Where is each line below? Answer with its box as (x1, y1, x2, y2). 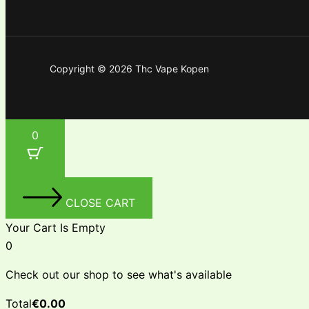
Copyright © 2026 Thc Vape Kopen (50, 63, 209, 74)
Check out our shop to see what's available (6, 268, 232, 281)
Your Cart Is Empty (6, 221, 106, 235)
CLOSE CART (66, 196, 136, 210)
